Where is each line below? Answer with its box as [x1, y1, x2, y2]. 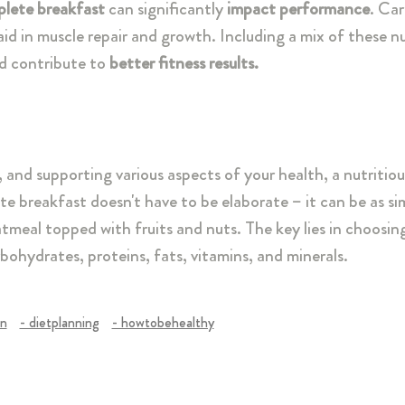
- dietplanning [19, 312, 99, 334]
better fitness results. [109, 50, 259, 77]
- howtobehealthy [111, 312, 214, 334]
